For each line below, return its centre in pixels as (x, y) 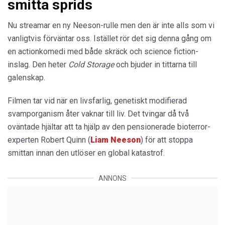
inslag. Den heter (38, 64)
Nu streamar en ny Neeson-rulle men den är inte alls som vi (111, 25)
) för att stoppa (167, 140)
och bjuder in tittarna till (156, 64)
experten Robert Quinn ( (49, 140)
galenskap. (26, 77)
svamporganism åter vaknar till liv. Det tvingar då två (98, 114)
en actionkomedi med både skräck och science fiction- (103, 51)
